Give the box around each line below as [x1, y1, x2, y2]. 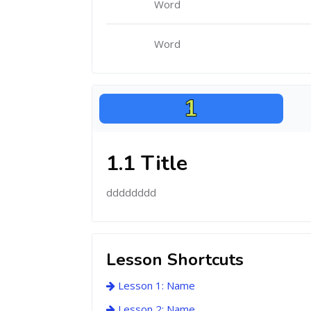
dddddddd [106, 185, 156, 199]
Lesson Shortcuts [106, 249, 244, 271]
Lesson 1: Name [115, 278, 195, 292]
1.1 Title [106, 149, 187, 178]
